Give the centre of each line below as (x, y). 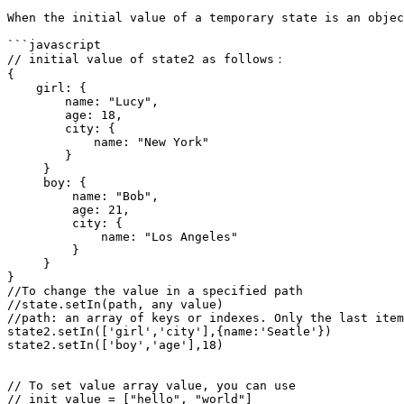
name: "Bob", (40, 196)
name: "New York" (50, 142)
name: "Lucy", (36, 101)
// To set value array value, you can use (155, 386)
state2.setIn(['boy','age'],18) (115, 345)
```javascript (54, 45)
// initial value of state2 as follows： (147, 59)
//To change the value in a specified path (155, 291)
